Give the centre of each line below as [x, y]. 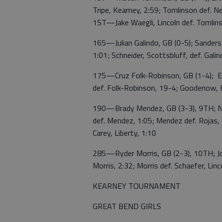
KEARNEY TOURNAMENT [137, 186]
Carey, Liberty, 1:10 [124, 133]
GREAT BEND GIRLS [127, 206]
